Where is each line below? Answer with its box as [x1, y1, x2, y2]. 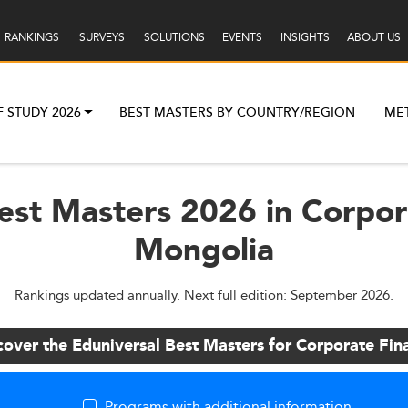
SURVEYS [78, 28, 125, 46]
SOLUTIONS [143, 28, 205, 46]
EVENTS [221, 28, 262, 46]
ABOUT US [346, 28, 401, 46]
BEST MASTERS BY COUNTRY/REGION [119, 102, 356, 123]
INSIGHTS [280, 28, 330, 46]
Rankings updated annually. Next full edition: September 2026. [14, 284, 393, 305]
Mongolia [133, 226, 274, 277]
